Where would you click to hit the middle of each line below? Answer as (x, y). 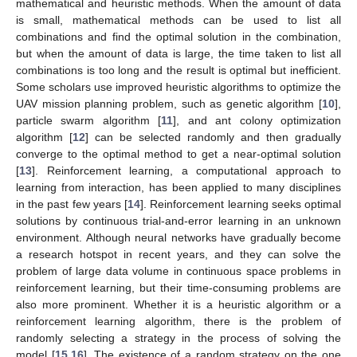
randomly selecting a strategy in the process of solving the (178, 337)
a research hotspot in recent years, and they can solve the (178, 254)
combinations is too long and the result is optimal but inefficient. (178, 70)
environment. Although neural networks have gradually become (178, 237)
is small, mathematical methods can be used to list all (178, 20)
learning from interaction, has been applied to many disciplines (178, 187)
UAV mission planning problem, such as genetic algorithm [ (169, 103)
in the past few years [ (72, 204)
